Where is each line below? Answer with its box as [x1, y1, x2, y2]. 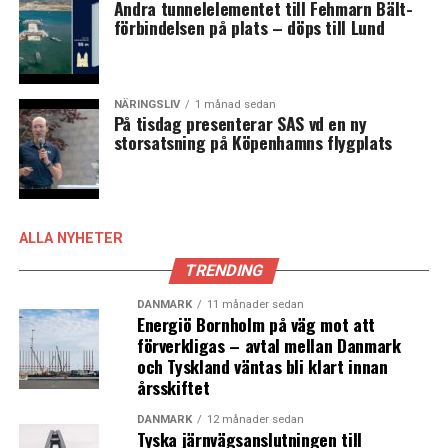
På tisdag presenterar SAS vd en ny [113, 109, 367, 136]
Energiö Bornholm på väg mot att [136, 310, 375, 337]
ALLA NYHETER [18, 229, 123, 247]
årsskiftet [136, 373, 210, 400]
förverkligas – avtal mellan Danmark [136, 331, 401, 358]
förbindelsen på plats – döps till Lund [113, 13, 385, 40]
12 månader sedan [206, 412, 304, 426]
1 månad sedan [194, 97, 276, 111]
